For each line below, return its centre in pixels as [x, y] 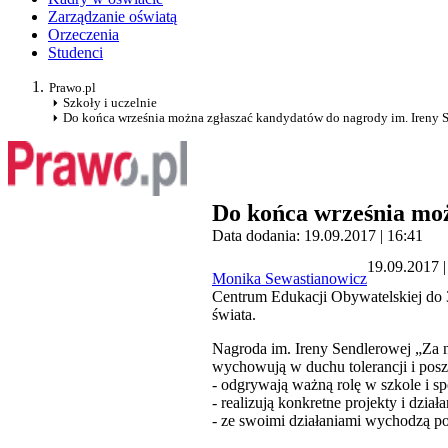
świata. [234, 315]
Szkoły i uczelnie [110, 103]
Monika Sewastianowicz [289, 279]
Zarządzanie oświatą [112, 17]
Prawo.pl [72, 88]
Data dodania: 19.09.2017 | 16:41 [317, 236]
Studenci [75, 53]
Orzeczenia [83, 35]
